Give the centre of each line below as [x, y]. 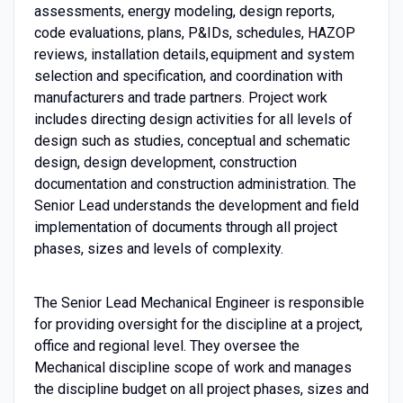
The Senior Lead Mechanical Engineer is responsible [199, 302]
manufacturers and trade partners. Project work [180, 97]
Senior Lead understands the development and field [196, 205]
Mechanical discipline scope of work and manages [193, 367]
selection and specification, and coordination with [188, 76]
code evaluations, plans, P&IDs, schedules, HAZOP [194, 32]
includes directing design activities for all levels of [193, 119]
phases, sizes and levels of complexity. [158, 248]
